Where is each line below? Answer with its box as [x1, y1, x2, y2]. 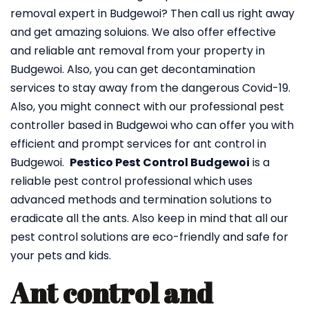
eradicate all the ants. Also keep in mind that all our [10, 210, 288, 226]
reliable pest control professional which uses [10, 173, 252, 189]
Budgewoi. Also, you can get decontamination [10, 61, 255, 77]
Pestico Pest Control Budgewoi [70, 154, 250, 170]
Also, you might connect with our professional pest [10, 99, 284, 114]
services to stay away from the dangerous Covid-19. [10, 80, 290, 96]
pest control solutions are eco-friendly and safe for [10, 229, 288, 245]
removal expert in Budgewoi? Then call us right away [10, 6, 295, 21]
